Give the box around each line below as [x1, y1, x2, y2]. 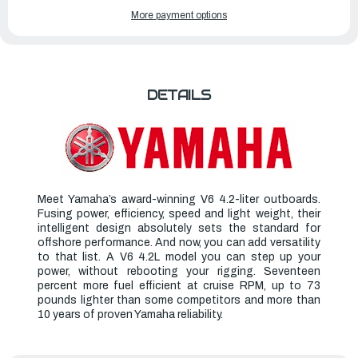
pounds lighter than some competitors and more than [38, 293, 320, 306]
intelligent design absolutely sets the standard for [38, 221, 320, 234]
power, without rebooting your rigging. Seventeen [38, 265, 320, 277]
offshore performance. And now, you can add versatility [38, 236, 320, 249]
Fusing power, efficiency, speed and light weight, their [38, 207, 320, 220]
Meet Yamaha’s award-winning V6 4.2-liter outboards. [38, 193, 320, 205]
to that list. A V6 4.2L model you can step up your [38, 250, 320, 263]
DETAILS [147, 85, 211, 104]
